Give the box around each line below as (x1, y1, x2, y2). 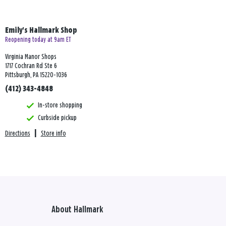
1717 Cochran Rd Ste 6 (5, 62, 57, 70)
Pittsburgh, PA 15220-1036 (5, 71, 67, 79)
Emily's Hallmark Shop (5, 27, 77, 35)
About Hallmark (51, 205, 103, 215)
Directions (5, 130, 30, 138)
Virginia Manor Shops (5, 53, 56, 61)
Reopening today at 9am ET (5, 36, 71, 44)
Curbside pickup (37, 114, 77, 122)
